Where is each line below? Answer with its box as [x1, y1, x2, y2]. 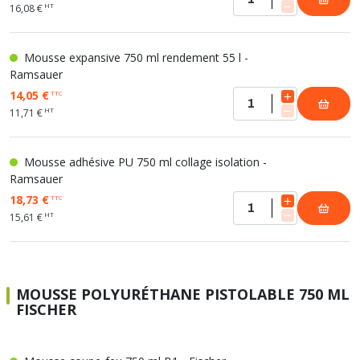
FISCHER [16, 300, 76, 319]
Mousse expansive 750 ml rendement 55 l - [21, 50, 248, 65]
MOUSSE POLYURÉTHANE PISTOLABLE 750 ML [16, 284, 350, 304]
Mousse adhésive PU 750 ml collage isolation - [21, 154, 267, 170]
